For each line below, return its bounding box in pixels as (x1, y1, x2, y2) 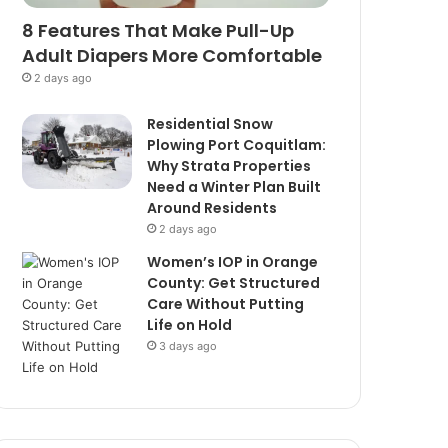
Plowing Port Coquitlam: (147, 134, 327, 155)
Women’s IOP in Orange (147, 251, 319, 272)
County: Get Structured (147, 272, 321, 293)
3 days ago (159, 338, 218, 353)
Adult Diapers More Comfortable (22, 42, 323, 68)
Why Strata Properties (147, 155, 312, 176)
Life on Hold (147, 314, 233, 335)
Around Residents (147, 197, 278, 218)
